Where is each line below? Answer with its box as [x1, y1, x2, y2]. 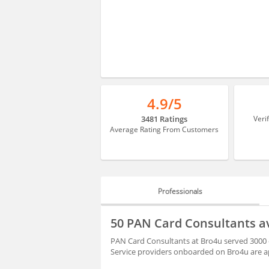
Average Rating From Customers [110, 124, 219, 134]
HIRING [115, 227, 147, 240]
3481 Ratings [141, 113, 188, 124]
